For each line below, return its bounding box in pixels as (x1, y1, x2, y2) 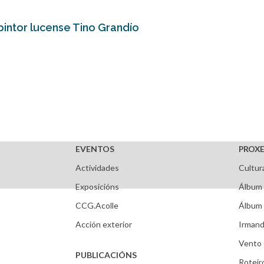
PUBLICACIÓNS (75, 250, 137, 260)
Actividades (75, 163, 120, 173)
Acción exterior (75, 219, 133, 229)
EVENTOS (75, 144, 115, 154)
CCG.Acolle (75, 200, 119, 210)
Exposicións (75, 181, 120, 192)
